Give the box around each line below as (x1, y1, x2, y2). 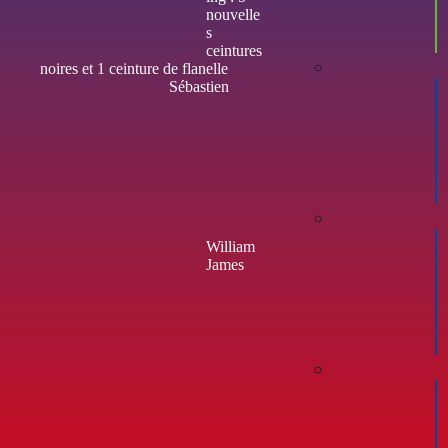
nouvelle (206, 5, 260, 23)
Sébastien (169, 77, 229, 95)
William (206, 237, 255, 255)
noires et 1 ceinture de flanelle (40, 59, 228, 77)
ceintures (206, 41, 262, 59)
